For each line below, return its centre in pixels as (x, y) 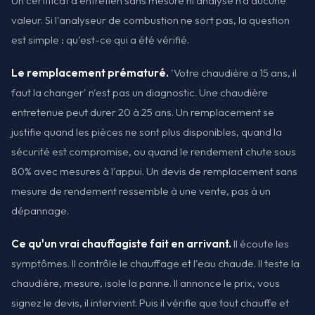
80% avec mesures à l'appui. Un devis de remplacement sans (154, 171)
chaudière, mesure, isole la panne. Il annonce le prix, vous (146, 283)
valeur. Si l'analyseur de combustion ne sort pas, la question (150, 20)
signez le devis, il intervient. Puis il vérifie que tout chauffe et (150, 302)
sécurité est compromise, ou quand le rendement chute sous (154, 151)
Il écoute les (260, 243)
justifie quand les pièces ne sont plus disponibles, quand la (147, 131)
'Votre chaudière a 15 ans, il (233, 72)
